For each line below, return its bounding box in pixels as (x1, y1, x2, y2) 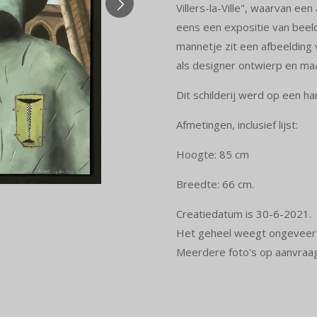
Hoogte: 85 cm (176, 147, 249, 161)
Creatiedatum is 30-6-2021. (176, 207, 311, 221)
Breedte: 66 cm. (176, 177, 254, 191)
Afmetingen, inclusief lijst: (176, 117, 298, 132)
